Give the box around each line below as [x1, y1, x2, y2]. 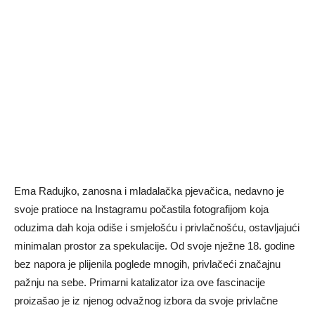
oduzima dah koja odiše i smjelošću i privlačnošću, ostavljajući [14, 221, 300, 233]
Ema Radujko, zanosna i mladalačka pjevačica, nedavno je [14, 185, 284, 197]
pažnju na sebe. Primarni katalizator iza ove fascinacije [14, 276, 265, 288]
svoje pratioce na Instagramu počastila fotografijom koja [14, 203, 269, 215]
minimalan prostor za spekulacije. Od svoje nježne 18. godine [14, 240, 295, 252]
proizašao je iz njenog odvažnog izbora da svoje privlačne [14, 295, 278, 307]
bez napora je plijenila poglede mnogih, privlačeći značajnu [14, 258, 281, 270]
